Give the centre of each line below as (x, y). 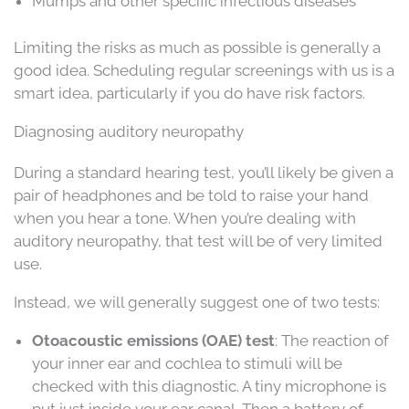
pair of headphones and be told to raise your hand (191, 195)
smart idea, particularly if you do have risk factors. (189, 93)
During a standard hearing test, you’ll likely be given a (204, 172)
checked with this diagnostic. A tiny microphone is (209, 386)
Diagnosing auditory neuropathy (129, 131)
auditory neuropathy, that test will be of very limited (198, 241)
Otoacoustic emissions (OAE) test (153, 340)
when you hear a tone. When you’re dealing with (185, 218)
